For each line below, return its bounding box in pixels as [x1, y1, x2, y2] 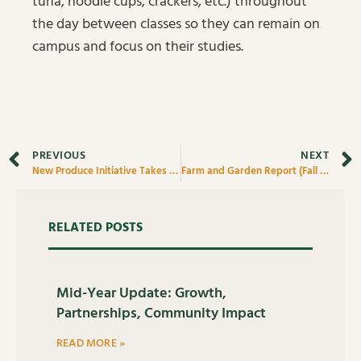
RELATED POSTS [48, 217, 143, 239]
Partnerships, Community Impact [56, 301, 266, 326]
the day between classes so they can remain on [32, 12, 320, 36]
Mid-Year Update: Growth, [56, 281, 226, 305]
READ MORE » [56, 334, 126, 353]
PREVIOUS [32, 146, 85, 165]
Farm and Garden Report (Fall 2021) [319, 163, 329, 180]
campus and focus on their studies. [32, 35, 243, 59]
